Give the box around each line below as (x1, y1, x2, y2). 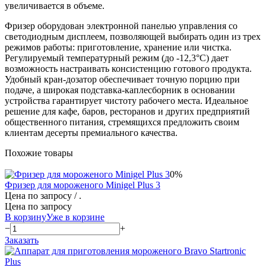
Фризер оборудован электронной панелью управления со (5, 20, 237, 31)
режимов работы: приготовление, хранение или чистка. (5, 42, 232, 52)
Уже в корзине (46, 211, 104, 222)
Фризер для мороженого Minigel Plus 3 (5, 179, 160, 190)
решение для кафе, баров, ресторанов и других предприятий (5, 106, 250, 116)
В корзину (5, 211, 46, 222)
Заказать (5, 235, 39, 245)
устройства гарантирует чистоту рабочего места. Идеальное (5, 95, 248, 106)
